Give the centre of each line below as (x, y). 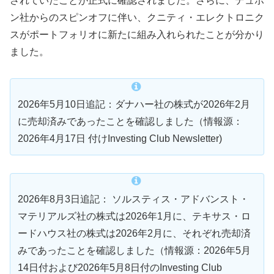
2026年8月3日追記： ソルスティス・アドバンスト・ (133, 199)
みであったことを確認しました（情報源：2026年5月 (134, 250)
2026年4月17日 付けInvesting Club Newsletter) (120, 138)
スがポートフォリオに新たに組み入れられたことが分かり (137, 35)
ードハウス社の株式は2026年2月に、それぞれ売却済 (134, 233)
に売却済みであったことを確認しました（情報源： (130, 121)
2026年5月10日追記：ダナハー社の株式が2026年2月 (134, 104)
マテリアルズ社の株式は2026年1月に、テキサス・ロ (134, 216)
